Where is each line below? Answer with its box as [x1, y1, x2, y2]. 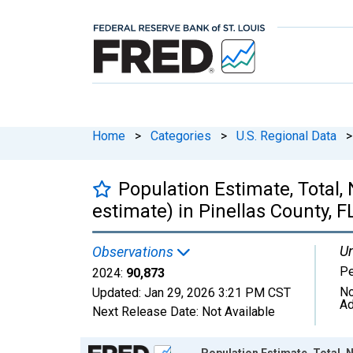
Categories [150, 128, 211, 143]
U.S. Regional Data [236, 128, 336, 143]
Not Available [202, 303, 275, 319]
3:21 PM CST [218, 284, 291, 300]
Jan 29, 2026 [144, 284, 215, 300]
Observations [92, 243, 176, 260]
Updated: [92, 284, 144, 300]
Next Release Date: [92, 303, 202, 319]
